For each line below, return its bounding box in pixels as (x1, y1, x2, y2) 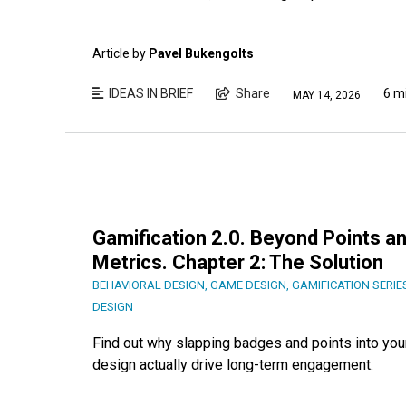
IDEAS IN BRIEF (109, 86, 193, 101)
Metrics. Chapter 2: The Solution (92, 251, 383, 275)
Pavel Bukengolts (149, 46, 254, 62)
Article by (92, 46, 149, 62)
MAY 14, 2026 (293, 88, 361, 101)
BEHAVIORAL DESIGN (92, 278, 205, 293)
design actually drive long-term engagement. (92, 356, 373, 374)
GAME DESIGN (210, 278, 286, 293)
